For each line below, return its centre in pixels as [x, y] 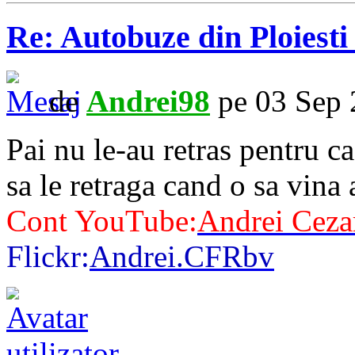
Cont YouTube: [102, 221]
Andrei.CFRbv [182, 257]
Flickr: [48, 257]
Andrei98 [148, 101]
